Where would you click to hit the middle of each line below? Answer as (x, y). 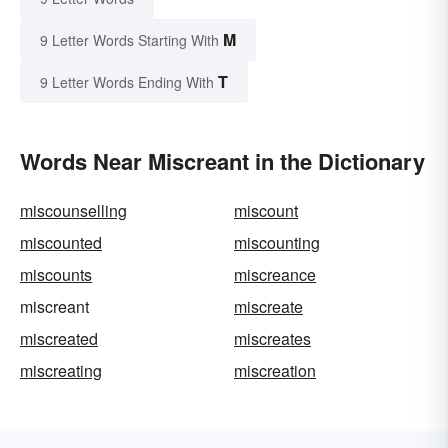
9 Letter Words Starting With (129, 40)
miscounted (61, 243)
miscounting (277, 243)
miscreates (272, 339)
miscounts (56, 275)
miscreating (61, 371)
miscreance (275, 275)
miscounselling (73, 211)
